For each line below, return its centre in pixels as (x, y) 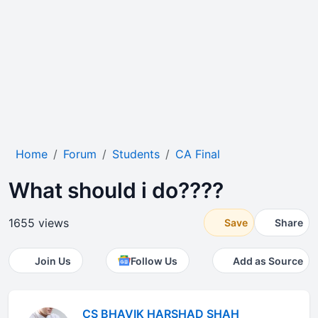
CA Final (198, 154)
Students (136, 154)
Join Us (53, 261)
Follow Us (154, 261)
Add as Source (268, 261)
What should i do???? (116, 190)
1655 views (39, 223)
